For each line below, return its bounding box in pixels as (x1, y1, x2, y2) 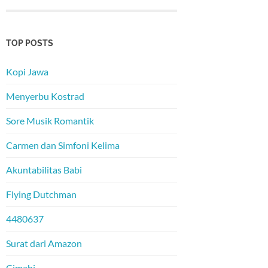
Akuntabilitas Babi (6, 164, 82, 176)
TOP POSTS (6, 38, 53, 48)
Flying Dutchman (6, 188, 77, 200)
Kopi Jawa (6, 66, 48, 78)
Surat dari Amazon (6, 237, 82, 249)
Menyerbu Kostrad (6, 90, 84, 102)
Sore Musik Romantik (6, 115, 94, 127)
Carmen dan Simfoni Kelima (6, 139, 120, 151)
